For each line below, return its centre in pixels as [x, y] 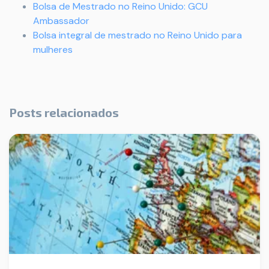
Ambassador [61, 21]
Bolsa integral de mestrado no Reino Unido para [138, 35]
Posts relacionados [64, 112]
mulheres [53, 50]
